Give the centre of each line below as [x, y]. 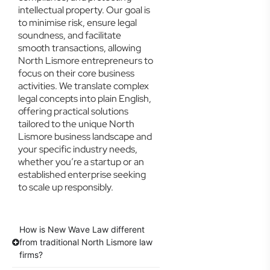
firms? [31, 255]
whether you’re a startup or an [81, 162]
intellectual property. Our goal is [84, 10]
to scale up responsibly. [66, 187]
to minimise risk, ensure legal [77, 23]
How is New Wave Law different [82, 230]
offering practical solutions [73, 111]
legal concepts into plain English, [85, 99]
